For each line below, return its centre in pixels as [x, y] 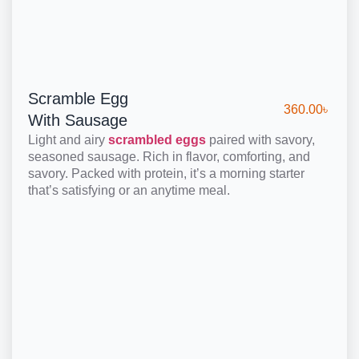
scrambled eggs [157, 139]
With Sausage [78, 120]
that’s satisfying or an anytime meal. [129, 190]
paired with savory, [260, 139]
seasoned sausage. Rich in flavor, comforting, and [169, 156]
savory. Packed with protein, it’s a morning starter [166, 173]
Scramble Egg [78, 98]
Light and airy [68, 139]
